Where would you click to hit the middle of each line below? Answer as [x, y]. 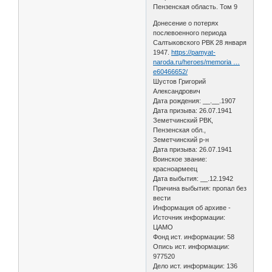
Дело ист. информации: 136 [195, 266]
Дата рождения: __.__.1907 [195, 100]
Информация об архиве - [192, 207]
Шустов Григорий [180, 81]
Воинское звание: [180, 159]
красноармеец [175, 168]
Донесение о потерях [186, 23]
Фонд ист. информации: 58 [194, 236]
